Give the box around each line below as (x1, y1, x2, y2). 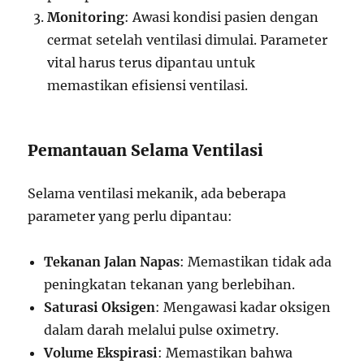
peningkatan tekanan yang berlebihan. (44, 276, 296, 292)
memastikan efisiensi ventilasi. (47, 77, 249, 93)
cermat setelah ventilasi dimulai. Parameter (47, 32, 328, 48)
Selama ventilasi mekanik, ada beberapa (28, 185, 287, 201)
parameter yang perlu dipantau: (28, 208, 233, 224)
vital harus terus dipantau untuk (47, 54, 256, 71)
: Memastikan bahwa (158, 344, 293, 361)
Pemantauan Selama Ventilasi (28, 141, 264, 160)
